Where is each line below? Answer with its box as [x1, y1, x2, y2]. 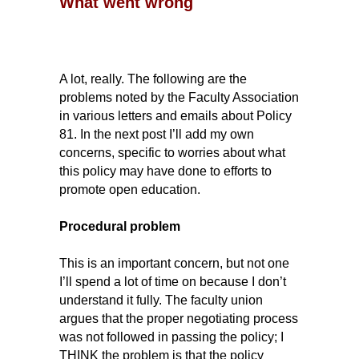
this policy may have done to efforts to [59, 163, 272, 178]
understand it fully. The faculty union [59, 292, 263, 307]
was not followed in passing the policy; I [59, 329, 284, 344]
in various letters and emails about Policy [59, 108, 292, 123]
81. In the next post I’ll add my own [59, 127, 254, 141]
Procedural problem [59, 219, 180, 233]
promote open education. [59, 182, 200, 196]
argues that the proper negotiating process [59, 311, 298, 325]
